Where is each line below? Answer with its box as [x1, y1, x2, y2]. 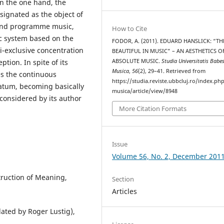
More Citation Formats [119, 104, 187, 113]
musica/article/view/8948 [112, 87, 178, 94]
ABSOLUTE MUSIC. [112, 57, 162, 64]
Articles [112, 186, 137, 196]
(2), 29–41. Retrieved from [138, 67, 206, 74]
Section [112, 174, 134, 184]
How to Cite [112, 23, 147, 33]
